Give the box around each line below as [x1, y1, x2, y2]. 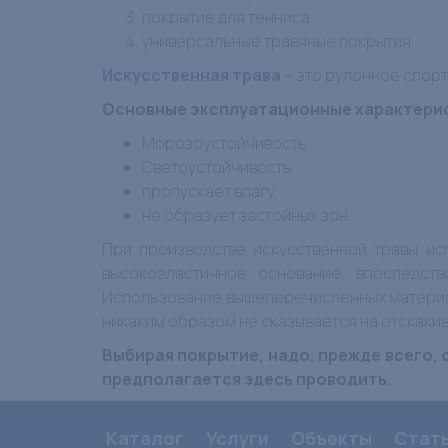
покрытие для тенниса [142, 6, 310, 28]
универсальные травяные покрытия [142, 30, 411, 52]
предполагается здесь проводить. [102, 368, 391, 390]
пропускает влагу [142, 180, 275, 202]
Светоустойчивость [142, 156, 292, 178]
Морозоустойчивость [142, 132, 307, 154]
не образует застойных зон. [142, 204, 352, 226]
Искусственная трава [102, 64, 281, 86]
